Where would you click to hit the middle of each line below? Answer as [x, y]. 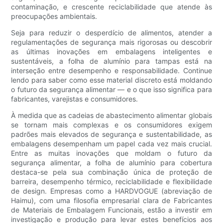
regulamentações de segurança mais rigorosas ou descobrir [111, 42]
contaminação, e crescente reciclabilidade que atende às [111, 6]
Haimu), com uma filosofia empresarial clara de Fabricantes [111, 200]
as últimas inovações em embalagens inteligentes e [111, 51]
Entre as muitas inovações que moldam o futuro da [111, 153]
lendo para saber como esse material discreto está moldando [111, 80]
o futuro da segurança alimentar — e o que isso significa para [111, 89]
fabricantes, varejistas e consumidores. [75, 99]
